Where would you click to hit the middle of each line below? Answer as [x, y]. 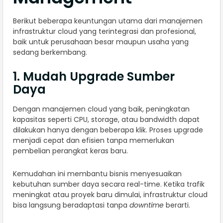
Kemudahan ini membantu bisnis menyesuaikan [97, 174]
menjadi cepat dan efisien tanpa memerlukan [94, 141]
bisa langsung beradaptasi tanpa [71, 205]
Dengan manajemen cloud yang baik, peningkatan [101, 109]
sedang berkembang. [50, 53]
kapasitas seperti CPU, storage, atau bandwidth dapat [106, 120]
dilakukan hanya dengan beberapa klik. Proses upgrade [108, 130]
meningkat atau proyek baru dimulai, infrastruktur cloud [110, 195]
